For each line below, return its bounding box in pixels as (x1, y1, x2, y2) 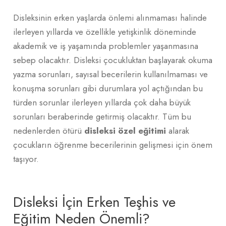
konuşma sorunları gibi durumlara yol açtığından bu (13, 82, 203, 94)
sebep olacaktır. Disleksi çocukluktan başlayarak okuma (13, 53, 212, 66)
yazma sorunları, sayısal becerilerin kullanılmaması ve (13, 68, 208, 80)
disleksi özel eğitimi (84, 124, 166, 137)
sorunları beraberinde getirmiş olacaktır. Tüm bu (13, 110, 191, 123)
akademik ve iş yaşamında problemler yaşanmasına (13, 39, 198, 52)
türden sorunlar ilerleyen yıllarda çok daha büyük (13, 96, 191, 108)
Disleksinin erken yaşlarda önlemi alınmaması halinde (13, 11, 207, 24)
